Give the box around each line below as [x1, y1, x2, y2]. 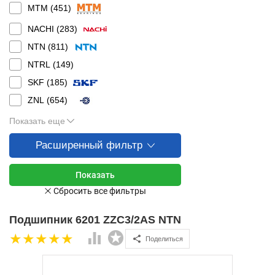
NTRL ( [28, 60, 56, 69]
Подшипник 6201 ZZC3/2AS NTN [9, 214, 181, 226]
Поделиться [145, 234, 183, 242]
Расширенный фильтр [36, 139, 142, 151]
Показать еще [9, 116, 65, 126]
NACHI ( [28, 24, 60, 34]
